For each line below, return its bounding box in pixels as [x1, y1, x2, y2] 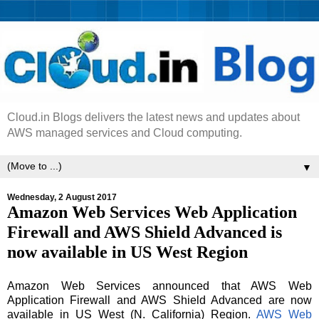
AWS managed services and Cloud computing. [7, 127, 242, 140]
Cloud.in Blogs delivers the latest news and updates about [7, 111, 300, 124]
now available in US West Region [7, 242, 248, 262]
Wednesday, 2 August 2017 [7, 192, 117, 203]
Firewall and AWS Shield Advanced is [7, 222, 282, 242]
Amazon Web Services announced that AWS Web [7, 279, 312, 292]
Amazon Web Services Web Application [7, 202, 297, 222]
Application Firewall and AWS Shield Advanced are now [7, 293, 312, 306]
